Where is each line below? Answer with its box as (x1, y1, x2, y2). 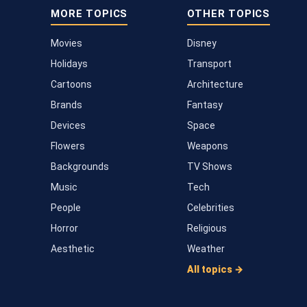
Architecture (187, 78, 244, 90)
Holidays (51, 58, 88, 69)
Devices (51, 119, 86, 131)
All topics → (187, 263, 244, 275)
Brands (51, 99, 83, 110)
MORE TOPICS (51, 7, 128, 20)
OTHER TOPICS (187, 7, 270, 20)
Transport (187, 58, 232, 69)
